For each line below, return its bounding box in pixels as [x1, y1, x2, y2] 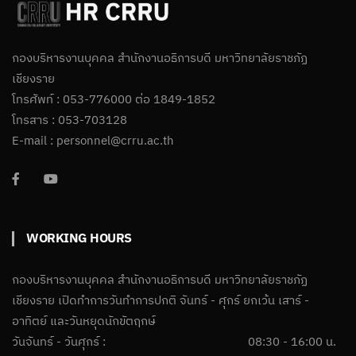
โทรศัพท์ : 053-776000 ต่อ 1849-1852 [12, 89, 215, 110]
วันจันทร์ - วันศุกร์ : [12, 331, 106, 352]
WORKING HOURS [26, 227, 132, 250]
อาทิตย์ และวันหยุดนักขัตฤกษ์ [12, 311, 156, 331]
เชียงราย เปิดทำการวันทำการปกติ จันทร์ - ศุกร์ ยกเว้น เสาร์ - [12, 290, 309, 311]
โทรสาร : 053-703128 [12, 110, 127, 130]
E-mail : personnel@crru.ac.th [12, 130, 174, 151]
